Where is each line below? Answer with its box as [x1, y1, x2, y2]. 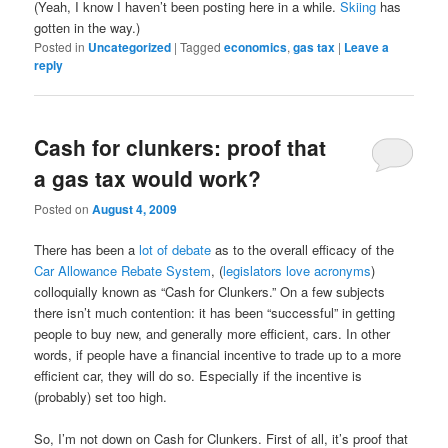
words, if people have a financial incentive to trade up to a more [34, 345, 402, 365]
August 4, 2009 [92, 200, 178, 219]
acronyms [314, 261, 372, 281]
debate [172, 240, 212, 260]
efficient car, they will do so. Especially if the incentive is [34, 366, 363, 386]
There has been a [34, 240, 140, 260]
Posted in [34, 37, 86, 55]
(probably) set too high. [34, 387, 168, 407]
